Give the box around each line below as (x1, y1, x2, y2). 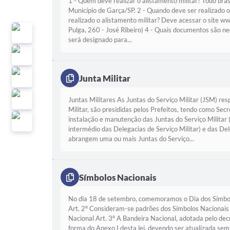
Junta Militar (79, 72, 130, 84)
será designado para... (68, 35, 132, 44)
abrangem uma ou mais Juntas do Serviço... (68, 135, 194, 143)
